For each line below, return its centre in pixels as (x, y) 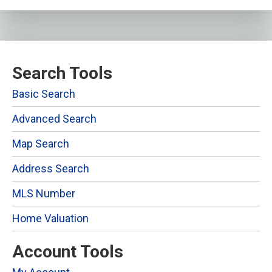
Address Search (51, 168)
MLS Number (44, 193)
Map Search (41, 143)
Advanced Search (54, 118)
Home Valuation (50, 218)
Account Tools (68, 251)
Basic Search (44, 93)
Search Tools (62, 73)
